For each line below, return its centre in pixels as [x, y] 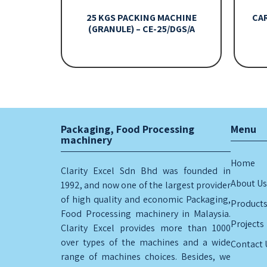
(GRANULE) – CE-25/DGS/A [141, 29]
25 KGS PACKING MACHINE [141, 18]
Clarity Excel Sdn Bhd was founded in [146, 171]
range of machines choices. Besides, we [146, 257]
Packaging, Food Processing [128, 129]
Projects [247, 224]
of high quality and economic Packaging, [146, 200]
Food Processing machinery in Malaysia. [146, 214]
